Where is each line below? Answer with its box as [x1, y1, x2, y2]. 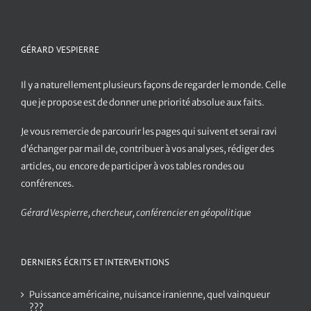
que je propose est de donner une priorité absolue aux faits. [21, 96, 264, 109]
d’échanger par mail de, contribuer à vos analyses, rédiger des [21, 143, 274, 155]
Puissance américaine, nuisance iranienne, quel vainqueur [29, 289, 270, 301]
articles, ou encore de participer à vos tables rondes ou [21, 160, 244, 173]
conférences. [21, 178, 74, 190]
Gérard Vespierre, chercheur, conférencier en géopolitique [21, 207, 251, 219]
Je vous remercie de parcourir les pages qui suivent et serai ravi [21, 126, 277, 138]
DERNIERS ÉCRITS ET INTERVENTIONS [21, 256, 169, 269]
